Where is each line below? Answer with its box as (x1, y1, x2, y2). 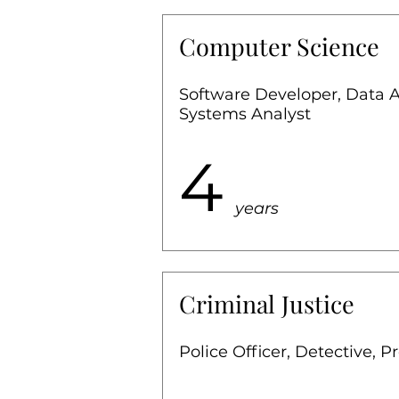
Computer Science (179, 30, 379, 63)
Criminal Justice (179, 288, 354, 321)
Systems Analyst (179, 104, 311, 125)
